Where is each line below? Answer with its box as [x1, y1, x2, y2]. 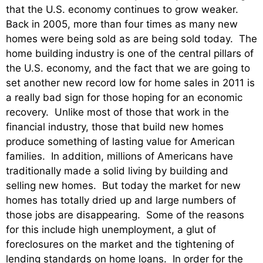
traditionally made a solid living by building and [6, 165, 228, 177]
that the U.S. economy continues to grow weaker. [6, 4, 241, 16]
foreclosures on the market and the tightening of [6, 238, 234, 251]
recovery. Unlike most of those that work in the [6, 106, 229, 119]
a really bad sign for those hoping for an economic [6, 92, 242, 104]
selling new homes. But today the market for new [6, 180, 241, 192]
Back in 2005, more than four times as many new [6, 18, 238, 31]
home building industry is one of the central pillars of [6, 48, 254, 60]
